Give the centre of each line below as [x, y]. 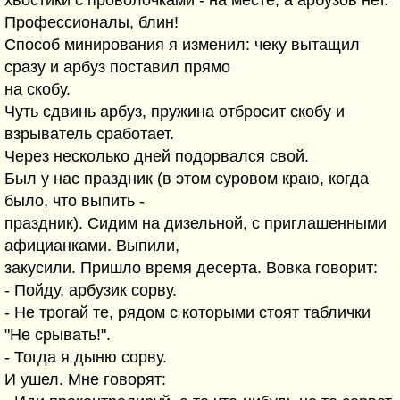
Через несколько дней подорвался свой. [157, 156]
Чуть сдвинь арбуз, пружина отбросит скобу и [175, 112]
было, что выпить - [75, 201]
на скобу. [37, 89]
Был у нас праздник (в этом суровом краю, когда [187, 179]
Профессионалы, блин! [92, 22]
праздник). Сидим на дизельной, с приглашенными [196, 223]
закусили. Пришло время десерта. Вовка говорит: [191, 268]
